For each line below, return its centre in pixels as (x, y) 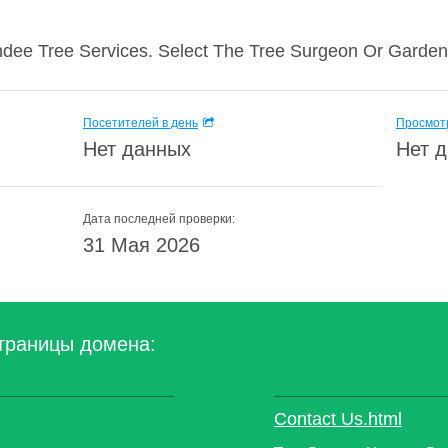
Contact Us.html (338, 419)
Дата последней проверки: (159, 219)
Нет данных (137, 149)
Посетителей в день (140, 123)
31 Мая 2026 (141, 245)
